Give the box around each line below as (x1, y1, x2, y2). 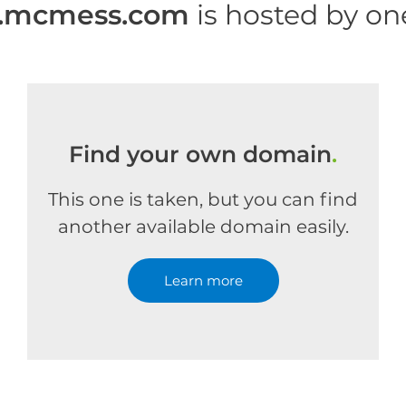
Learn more (163, 272, 243, 289)
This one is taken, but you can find (48, 188, 358, 210)
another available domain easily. (57, 216, 349, 237)
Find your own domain (69, 140, 332, 168)
